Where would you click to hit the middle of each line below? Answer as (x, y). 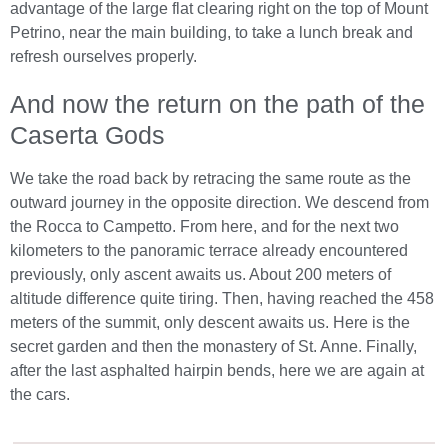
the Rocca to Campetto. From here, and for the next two (204, 227)
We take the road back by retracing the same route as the (210, 179)
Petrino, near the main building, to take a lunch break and (211, 33)
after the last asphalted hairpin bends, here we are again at (217, 371)
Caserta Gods (87, 135)
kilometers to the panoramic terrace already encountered (209, 251)
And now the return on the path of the (217, 104)
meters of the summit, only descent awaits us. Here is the (210, 323)
